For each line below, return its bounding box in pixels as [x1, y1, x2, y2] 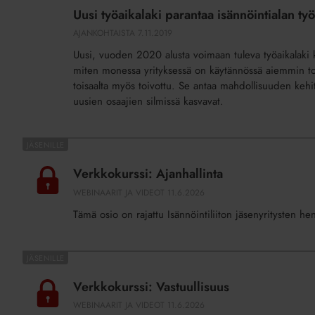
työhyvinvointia [22, 50, 91, 67]
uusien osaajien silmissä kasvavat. [73, 94, 224, 110]
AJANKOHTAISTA [73, 27, 135, 40]
